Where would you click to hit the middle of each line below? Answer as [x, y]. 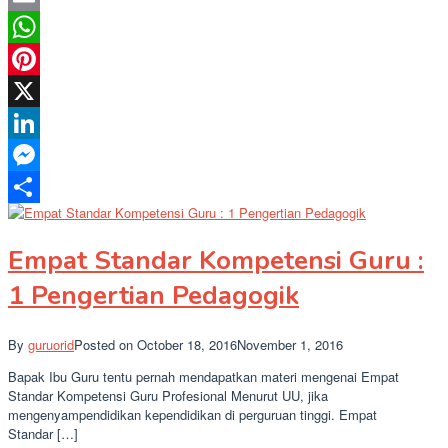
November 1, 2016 [290, 344]
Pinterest [34, 90]
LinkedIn [32, 154]
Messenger [40, 186]
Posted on [105, 344]
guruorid [51, 344]
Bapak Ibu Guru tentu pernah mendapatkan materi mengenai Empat [203, 376]
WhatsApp [38, 58]
